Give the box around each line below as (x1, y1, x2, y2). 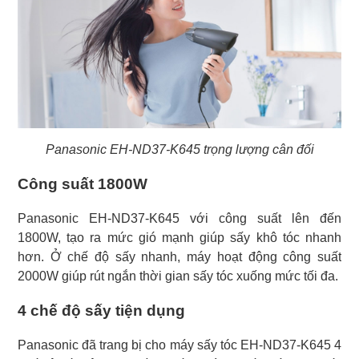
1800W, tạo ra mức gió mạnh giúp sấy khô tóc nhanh (18, 231, 341, 245)
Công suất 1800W (18, 175, 147, 193)
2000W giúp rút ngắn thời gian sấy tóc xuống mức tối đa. (18, 269, 338, 284)
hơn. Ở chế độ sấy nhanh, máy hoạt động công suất (18, 250, 341, 264)
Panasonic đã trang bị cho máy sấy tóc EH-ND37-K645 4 (18, 338, 341, 353)
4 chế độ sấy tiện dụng (18, 302, 185, 320)
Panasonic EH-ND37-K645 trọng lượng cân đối (45, 143, 314, 157)
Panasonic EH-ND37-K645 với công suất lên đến (18, 212, 341, 226)
